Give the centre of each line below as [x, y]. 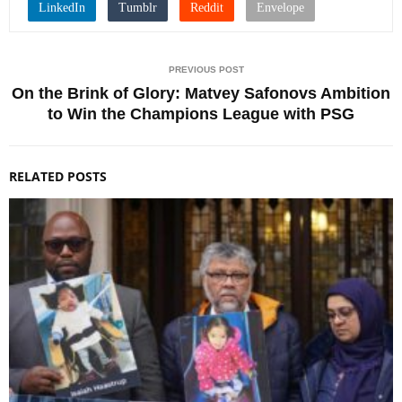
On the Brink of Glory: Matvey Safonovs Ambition [201, 93]
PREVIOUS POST [206, 69]
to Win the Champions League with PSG [201, 114]
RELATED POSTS [58, 176]
